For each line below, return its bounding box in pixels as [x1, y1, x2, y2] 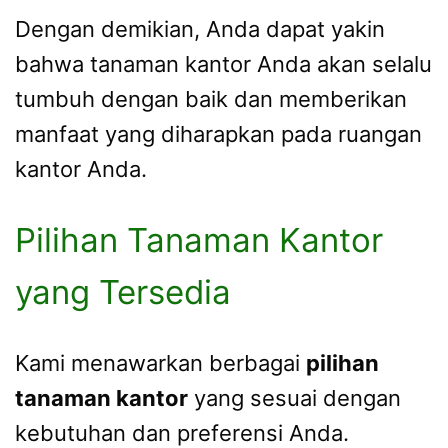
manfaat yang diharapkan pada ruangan [15, 120, 422, 147]
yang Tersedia [15, 272, 231, 313]
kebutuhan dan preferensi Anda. [15, 419, 349, 446]
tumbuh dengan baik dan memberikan [15, 85, 407, 112]
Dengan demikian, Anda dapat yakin [15, 15, 385, 42]
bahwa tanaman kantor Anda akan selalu [15, 50, 432, 77]
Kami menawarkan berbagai [15, 349, 306, 376]
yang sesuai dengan [188, 384, 401, 411]
